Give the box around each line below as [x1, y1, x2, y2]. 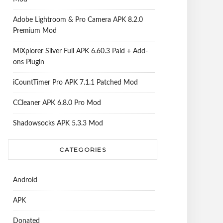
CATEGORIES [59, 146, 106, 153]
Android [13, 177, 37, 184]
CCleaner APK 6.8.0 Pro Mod [13, 100, 101, 107]
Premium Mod [13, 27, 57, 34]
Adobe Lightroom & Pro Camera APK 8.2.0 [13, 16, 143, 23]
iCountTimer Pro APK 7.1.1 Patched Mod [13, 79, 138, 86]
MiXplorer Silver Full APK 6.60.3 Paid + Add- [13, 48, 148, 55]
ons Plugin [13, 59, 44, 66]
